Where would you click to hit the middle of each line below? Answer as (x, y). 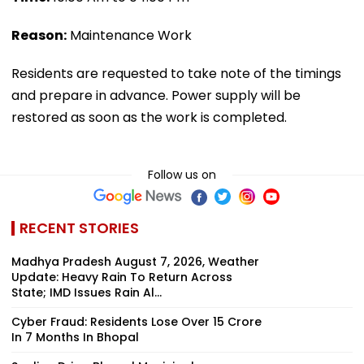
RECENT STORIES (79, 227)
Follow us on (182, 174)
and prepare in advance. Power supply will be (156, 95)
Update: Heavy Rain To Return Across (122, 277)
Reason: (39, 35)
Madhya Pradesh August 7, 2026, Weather (135, 261)
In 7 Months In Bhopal (75, 337)
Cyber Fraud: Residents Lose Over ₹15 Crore (136, 321)
